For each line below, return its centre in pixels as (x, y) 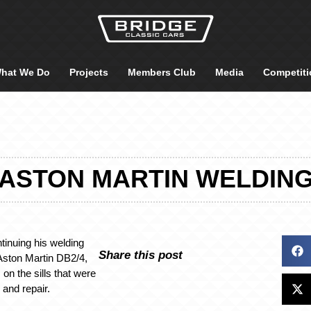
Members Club (162, 72)
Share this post (141, 254)
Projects (89, 72)
